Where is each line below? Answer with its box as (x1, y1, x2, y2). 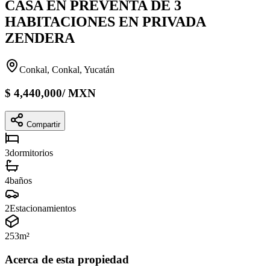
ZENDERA (5, 30, 75, 46)
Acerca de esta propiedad (5, 253, 129, 266)
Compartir (27, 120, 60, 130)
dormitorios (10, 148, 53, 159)
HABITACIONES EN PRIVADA (5, 13, 206, 30)
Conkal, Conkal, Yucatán (19, 64, 115, 75)
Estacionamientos (10, 203, 76, 214)
